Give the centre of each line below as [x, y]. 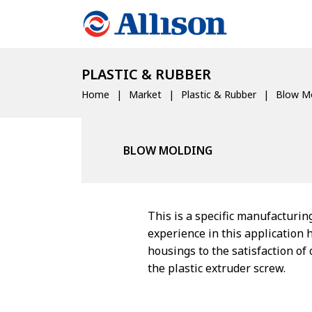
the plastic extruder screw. [217, 268]
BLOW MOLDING [168, 150]
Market [145, 94]
